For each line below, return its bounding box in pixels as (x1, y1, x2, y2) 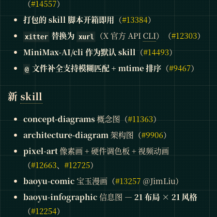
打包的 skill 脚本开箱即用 (23, 14, 114, 26)
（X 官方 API (95, 30, 143, 42)
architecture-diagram (23, 129, 108, 140)
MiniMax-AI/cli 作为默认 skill (23, 46, 136, 58)
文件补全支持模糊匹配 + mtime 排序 (30, 62, 162, 74)
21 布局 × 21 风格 (134, 191, 197, 202)
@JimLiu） (141, 175, 183, 186)
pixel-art (23, 145, 58, 156)
